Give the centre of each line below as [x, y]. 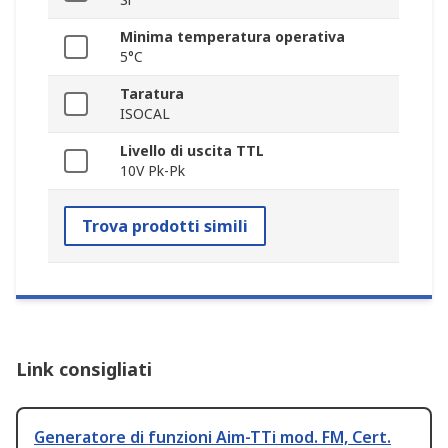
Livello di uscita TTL [192, 151]
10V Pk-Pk [152, 171]
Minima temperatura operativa [232, 37]
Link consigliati [84, 369]
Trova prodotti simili [165, 226]
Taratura [152, 94]
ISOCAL [145, 114]
